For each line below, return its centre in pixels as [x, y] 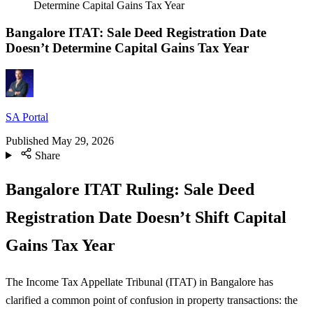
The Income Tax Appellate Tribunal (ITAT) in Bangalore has [139, 282]
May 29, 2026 [83, 140]
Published [27, 140]
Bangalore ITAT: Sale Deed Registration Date [136, 32]
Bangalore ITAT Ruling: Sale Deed [130, 190]
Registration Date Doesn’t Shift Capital [146, 218]
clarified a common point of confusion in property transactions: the [152, 300]
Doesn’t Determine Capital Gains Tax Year [127, 48]
